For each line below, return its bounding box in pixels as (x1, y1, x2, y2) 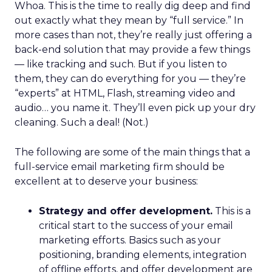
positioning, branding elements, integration (39, 249, 246, 260)
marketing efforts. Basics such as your (39, 234, 221, 246)
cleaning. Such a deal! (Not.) (15, 117, 149, 128)
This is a (212, 205, 251, 217)
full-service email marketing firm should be (15, 161, 225, 172)
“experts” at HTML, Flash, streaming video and (15, 87, 236, 99)
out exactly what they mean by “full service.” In (15, 15, 243, 26)
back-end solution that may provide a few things (15, 44, 250, 55)
